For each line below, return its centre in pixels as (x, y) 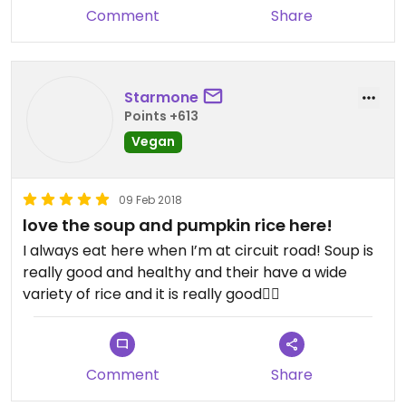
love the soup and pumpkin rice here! (178, 225)
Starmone (161, 97)
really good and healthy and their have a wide (185, 272)
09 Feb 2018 (150, 200)
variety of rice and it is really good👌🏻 (151, 294)
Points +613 (161, 116)
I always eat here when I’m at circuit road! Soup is (198, 251)
